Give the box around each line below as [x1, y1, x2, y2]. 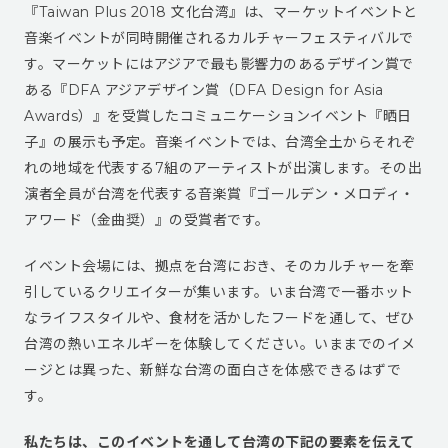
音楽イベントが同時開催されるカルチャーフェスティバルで [24, 29, 414, 48]
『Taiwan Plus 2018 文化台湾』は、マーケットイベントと [24, 3, 418, 22]
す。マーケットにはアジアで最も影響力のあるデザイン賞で [24, 55, 414, 74]
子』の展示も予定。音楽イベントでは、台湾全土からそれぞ [24, 133, 416, 152]
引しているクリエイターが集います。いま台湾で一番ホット [24, 283, 414, 302]
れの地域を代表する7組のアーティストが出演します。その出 [24, 159, 422, 178]
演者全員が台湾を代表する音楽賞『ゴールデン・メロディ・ [24, 185, 415, 204]
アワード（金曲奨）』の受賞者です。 [24, 211, 270, 230]
